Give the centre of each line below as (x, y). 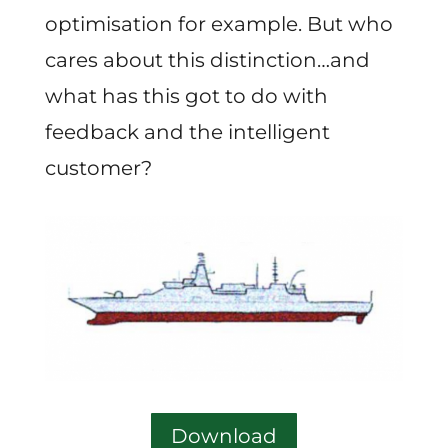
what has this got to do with (186, 95)
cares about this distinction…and (207, 59)
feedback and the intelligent (187, 131)
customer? (98, 167)
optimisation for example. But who (218, 23)
